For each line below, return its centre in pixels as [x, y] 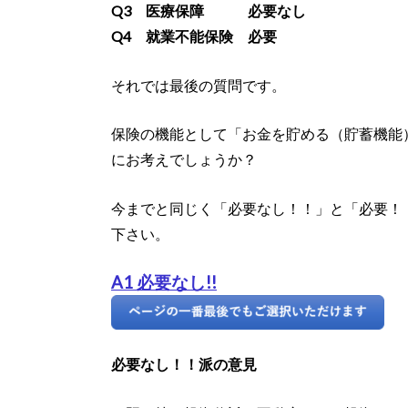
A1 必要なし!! [164, 283]
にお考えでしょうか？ [184, 159]
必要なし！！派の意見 [184, 364]
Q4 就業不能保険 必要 [194, 36]
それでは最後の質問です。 [199, 85]
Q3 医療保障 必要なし [209, 11]
